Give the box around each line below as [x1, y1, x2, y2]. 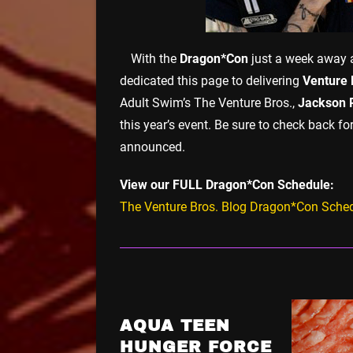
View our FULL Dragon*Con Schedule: [120, 176, 334, 192]
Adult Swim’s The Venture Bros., [120, 95, 298, 110]
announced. [120, 139, 185, 154]
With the [131, 50, 180, 66]
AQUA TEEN [120, 316, 230, 334]
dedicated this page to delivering [120, 72, 303, 88]
